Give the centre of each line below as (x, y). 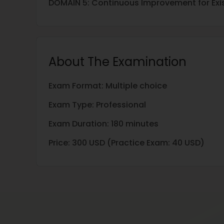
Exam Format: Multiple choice (108, 86)
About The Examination (117, 62)
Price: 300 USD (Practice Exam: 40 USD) (126, 143)
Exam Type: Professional (97, 105)
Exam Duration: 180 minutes (103, 124)
